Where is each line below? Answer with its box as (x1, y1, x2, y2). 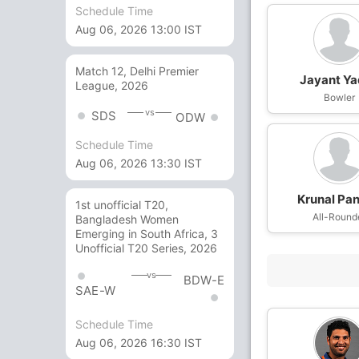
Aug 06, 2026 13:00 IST (75, 22, 202, 37)
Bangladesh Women (75, 212, 179, 227)
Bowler (324, 91, 356, 103)
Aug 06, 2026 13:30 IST (75, 156, 202, 171)
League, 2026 (75, 79, 148, 93)
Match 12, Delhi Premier (75, 64, 199, 79)
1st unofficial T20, (75, 198, 168, 212)
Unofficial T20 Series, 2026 (75, 241, 217, 256)
